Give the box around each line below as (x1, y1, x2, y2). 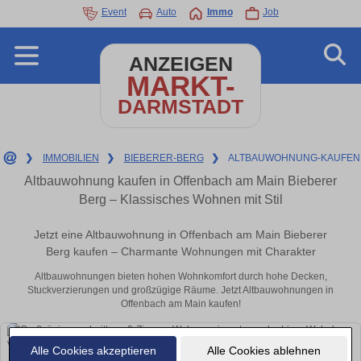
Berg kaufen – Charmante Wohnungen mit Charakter (45, 245, 316, 259)
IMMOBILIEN (42, 152, 99, 164)
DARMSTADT (118, 96, 243, 118)
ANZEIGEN (128, 53, 233, 75)
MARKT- (126, 70, 235, 102)
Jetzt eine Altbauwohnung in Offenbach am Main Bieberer (34, 228, 327, 242)
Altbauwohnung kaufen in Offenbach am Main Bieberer (24, 174, 337, 188)
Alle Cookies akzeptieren (30, 343, 156, 357)
